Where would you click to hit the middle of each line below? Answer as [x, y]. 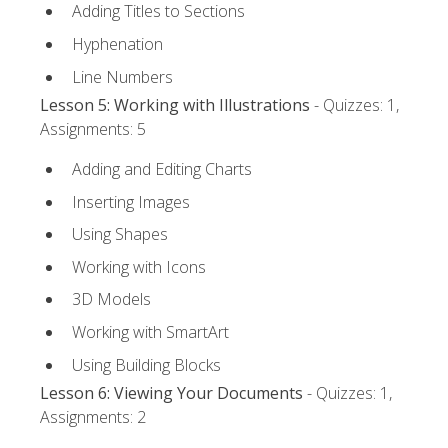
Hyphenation [117, 44]
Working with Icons [139, 266]
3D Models [111, 299]
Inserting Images [131, 201]
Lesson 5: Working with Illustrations [175, 104]
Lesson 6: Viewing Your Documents [171, 392]
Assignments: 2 [93, 416]
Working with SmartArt [150, 331]
